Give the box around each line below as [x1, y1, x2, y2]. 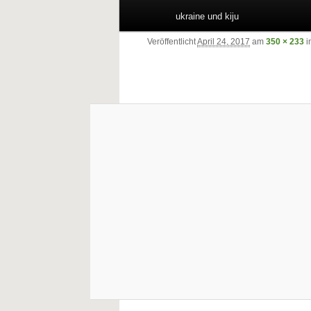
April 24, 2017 [197, 37, 250, 47]
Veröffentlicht [147, 37, 197, 47]
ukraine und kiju [176, 11, 239, 22]
